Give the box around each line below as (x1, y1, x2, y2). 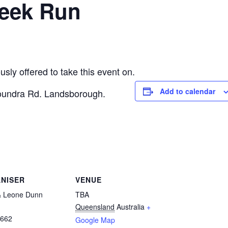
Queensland (75, 202, 115, 212)
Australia (117, 202, 145, 212)
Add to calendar (160, 86, 215, 96)
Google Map (75, 215, 115, 225)
